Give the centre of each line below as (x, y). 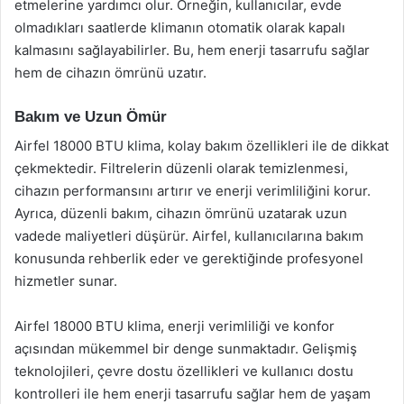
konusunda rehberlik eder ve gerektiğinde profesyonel (189, 258)
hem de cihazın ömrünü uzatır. (110, 72)
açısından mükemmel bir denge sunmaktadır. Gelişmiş (186, 349)
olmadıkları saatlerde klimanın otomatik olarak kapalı (180, 27)
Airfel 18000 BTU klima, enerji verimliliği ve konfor (174, 326)
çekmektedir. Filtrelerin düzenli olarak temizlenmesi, (181, 168)
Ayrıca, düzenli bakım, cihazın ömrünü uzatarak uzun (181, 213)
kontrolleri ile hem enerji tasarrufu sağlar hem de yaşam (193, 394)
